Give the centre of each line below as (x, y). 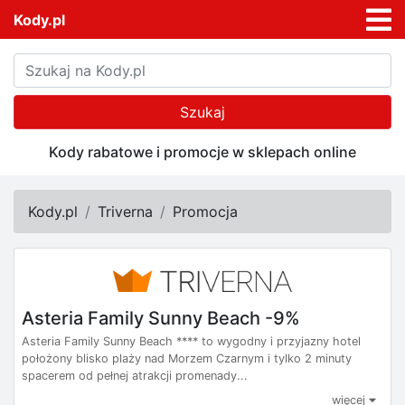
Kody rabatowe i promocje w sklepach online (202, 152)
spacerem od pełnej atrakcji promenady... (135, 375)
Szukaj (202, 113)
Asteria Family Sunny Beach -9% (161, 318)
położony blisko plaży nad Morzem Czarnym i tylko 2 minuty (187, 358)
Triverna (125, 212)
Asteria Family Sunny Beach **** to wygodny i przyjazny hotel (191, 341)
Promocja (205, 212)
